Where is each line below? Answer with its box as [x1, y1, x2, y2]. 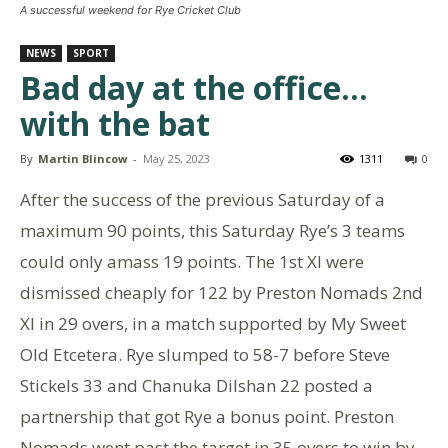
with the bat [20, 102, 210, 146]
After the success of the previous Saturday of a [20, 188, 385, 212]
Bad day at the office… [20, 66, 368, 110]
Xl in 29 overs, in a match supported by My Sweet [20, 312, 406, 336]
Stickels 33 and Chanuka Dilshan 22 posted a [20, 374, 373, 398]
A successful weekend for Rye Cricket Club [20, 3, 241, 18]
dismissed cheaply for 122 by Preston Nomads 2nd [20, 281, 423, 305]
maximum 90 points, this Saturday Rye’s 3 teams [20, 219, 405, 243]
